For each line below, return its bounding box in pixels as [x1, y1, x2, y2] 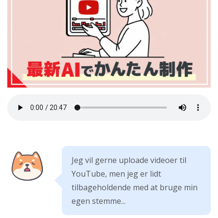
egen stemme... [72, 196, 126, 207]
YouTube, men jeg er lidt [72, 168, 161, 180]
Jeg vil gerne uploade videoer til [72, 155, 186, 166]
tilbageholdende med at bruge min [72, 182, 198, 193]
